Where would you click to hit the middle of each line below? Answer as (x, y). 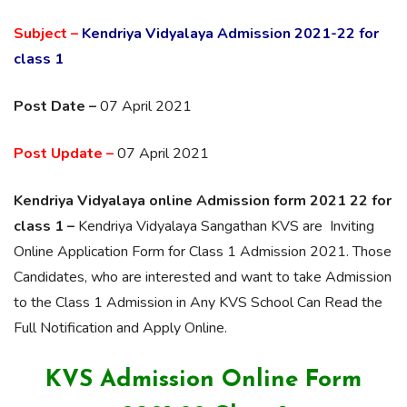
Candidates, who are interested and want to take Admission (203, 277)
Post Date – (55, 106)
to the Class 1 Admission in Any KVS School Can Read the (198, 303)
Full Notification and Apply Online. (120, 328)
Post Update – (64, 154)
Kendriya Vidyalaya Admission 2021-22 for (230, 34)
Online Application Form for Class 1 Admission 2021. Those (203, 252)
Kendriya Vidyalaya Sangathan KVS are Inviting (224, 226)
